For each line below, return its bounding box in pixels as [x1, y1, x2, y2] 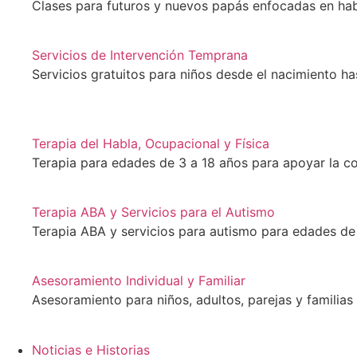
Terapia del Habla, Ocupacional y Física [32, 135, 269, 151]
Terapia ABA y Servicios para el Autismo [32, 203, 275, 220]
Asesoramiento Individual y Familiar [32, 273, 245, 289]
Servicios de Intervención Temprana [32, 47, 248, 64]
